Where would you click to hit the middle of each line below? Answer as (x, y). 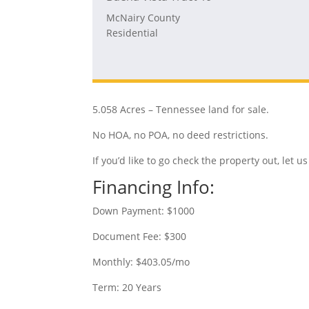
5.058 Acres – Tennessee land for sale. (181, 109)
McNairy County (143, 18)
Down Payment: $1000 (144, 210)
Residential (132, 33)
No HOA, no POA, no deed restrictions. (181, 134)
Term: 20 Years (127, 287)
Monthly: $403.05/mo (141, 261)
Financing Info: (154, 187)
